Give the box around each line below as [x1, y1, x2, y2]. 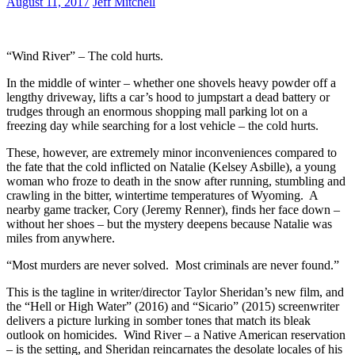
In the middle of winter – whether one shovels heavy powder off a [6, 75, 336, 90]
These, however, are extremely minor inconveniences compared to [6, 145, 337, 159]
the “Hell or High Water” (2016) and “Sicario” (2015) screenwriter [6, 299, 339, 313]
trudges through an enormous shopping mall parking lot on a [6, 104, 307, 118]
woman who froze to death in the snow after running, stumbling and [6, 174, 345, 188]
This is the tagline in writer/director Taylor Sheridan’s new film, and [6, 284, 344, 299]
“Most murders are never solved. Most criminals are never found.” [6, 258, 339, 272]
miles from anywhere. [6, 231, 115, 245]
